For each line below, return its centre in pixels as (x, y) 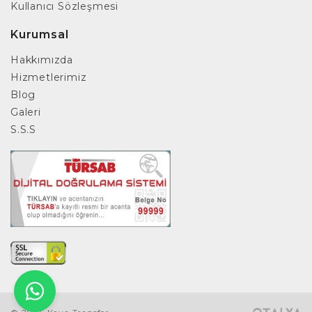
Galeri (26, 112)
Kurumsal (40, 35)
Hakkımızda (42, 60)
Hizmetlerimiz (49, 78)
